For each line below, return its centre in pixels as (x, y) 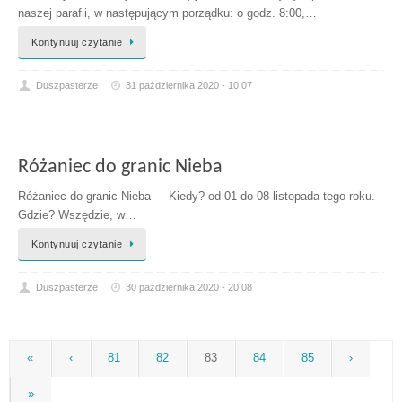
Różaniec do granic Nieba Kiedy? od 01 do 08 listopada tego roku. (197, 197)
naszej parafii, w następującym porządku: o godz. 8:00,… (167, 13)
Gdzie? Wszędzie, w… (77, 216)
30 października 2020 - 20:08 (189, 288)
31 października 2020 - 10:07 (189, 85)
